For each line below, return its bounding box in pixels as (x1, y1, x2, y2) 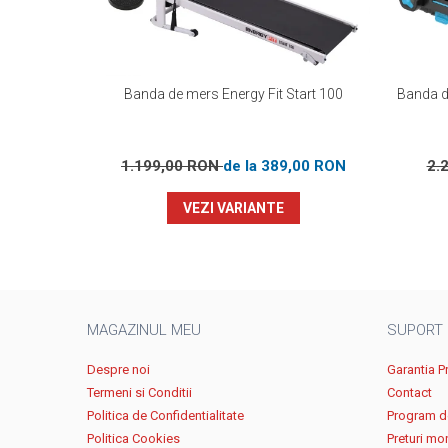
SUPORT (387, 321, 443, 339)
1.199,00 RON (121, 157, 223, 175)
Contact (387, 385, 432, 400)
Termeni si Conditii (87, 385, 192, 400)
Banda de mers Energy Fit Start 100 (124, 86, 343, 102)
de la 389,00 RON (223, 157, 346, 175)
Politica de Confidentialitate (87, 408, 244, 423)
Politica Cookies (87, 431, 180, 446)
